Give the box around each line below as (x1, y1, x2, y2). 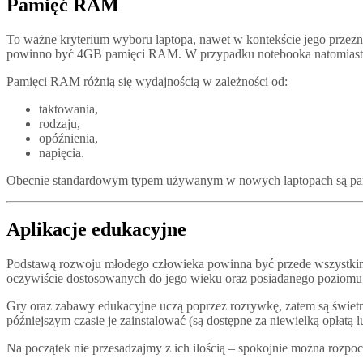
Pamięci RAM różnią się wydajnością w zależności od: (6, 75, 288, 89)
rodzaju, (39, 117, 80, 131)
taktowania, (39, 102, 98, 117)
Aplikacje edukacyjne (6, 219, 186, 241)
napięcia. (39, 146, 84, 160)
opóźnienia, (39, 131, 98, 146)
